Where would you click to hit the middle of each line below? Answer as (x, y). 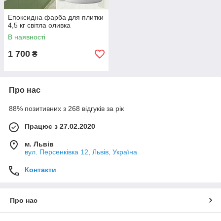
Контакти (40, 170)
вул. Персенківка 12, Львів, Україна (81, 152)
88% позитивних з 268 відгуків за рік (66, 109)
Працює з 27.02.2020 (60, 127)
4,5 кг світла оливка (39, 25)
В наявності (27, 37)
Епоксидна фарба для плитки (56, 18)
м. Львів (39, 144)
